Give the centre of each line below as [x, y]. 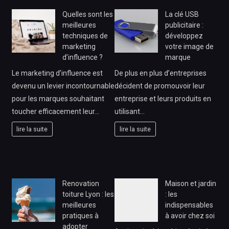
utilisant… [130, 112]
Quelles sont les [87, 14]
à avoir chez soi [190, 216]
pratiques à [80, 216]
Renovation [81, 184]
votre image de [189, 47]
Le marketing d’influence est [57, 73]
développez [184, 36]
